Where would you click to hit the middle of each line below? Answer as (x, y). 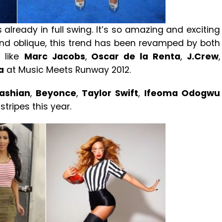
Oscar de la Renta (133, 56)
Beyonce (56, 93)
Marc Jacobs (55, 56)
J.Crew (203, 56)
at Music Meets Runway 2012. (67, 70)
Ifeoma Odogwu (182, 93)
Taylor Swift (110, 93)
